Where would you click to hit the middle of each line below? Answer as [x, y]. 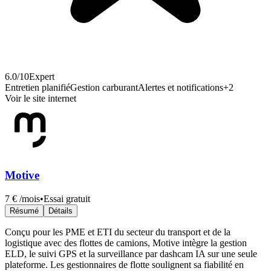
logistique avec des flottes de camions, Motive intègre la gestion [126, 243]
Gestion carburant [104, 88]
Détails [60, 211]
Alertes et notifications [181, 88]
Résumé [24, 211]
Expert [42, 77]
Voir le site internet [41, 99]
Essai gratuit [67, 198]
